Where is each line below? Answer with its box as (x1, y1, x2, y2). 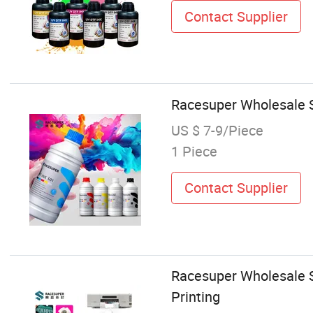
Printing (170, 287, 220, 307)
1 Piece (170, 141, 217, 161)
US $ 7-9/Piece (170, 120, 263, 140)
